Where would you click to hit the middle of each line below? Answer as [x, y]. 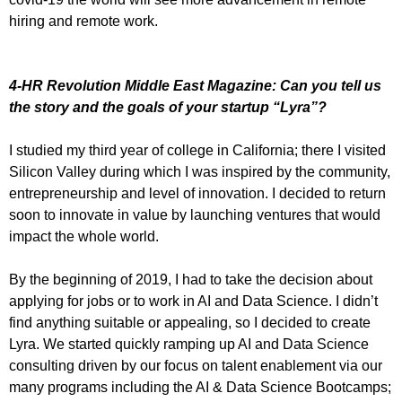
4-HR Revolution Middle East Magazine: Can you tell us [195, 86]
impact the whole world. [84, 236]
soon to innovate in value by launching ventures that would [195, 215]
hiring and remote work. [83, 21]
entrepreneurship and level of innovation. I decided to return [197, 193]
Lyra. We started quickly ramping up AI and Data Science [189, 344]
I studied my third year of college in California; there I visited [197, 150]
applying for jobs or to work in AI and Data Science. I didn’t [193, 301]
